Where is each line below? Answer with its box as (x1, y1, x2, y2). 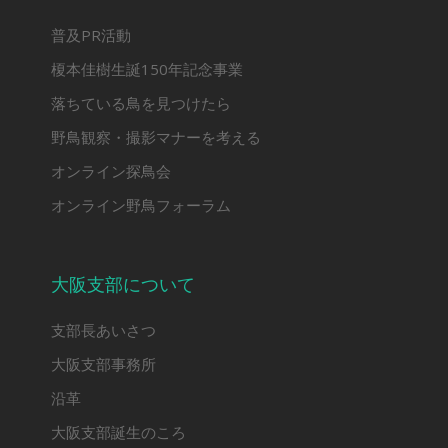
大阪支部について (50, 272, 195, 297)
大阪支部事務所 (50, 354, 156, 375)
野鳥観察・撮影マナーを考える (50, 127, 261, 148)
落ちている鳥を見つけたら (50, 93, 231, 114)
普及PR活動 (50, 25, 131, 46)
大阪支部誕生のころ (50, 422, 186, 443)
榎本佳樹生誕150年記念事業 (50, 59, 243, 80)
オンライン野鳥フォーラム (50, 195, 231, 216)
